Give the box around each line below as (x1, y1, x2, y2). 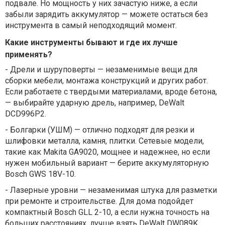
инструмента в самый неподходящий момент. (5, 20, 177, 30)
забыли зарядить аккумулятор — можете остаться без (5, 9, 208, 19)
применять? (5, 49, 52, 59)
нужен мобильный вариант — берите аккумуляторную (5, 158, 209, 168)
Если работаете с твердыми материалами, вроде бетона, (5, 86, 217, 96)
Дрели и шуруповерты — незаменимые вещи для (10, 64, 197, 74)
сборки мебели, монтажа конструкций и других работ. (5, 75, 208, 85)
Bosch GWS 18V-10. (5, 169, 76, 179)
